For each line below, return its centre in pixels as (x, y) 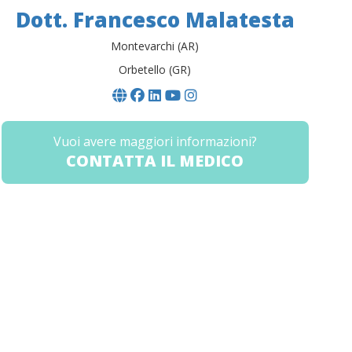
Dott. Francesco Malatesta (155, 20)
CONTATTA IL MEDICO (155, 161)
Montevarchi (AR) (155, 46)
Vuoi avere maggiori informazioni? (155, 142)
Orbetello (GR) (155, 70)
